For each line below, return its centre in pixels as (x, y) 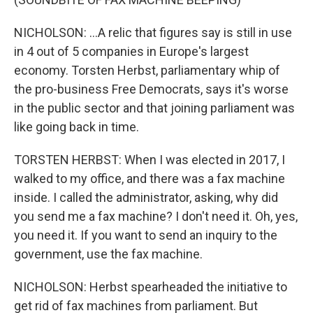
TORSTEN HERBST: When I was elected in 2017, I (150, 160)
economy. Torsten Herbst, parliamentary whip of (147, 70)
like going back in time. (77, 127)
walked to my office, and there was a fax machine (150, 179)
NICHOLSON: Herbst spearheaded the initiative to (151, 287)
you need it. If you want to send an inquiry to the (146, 235)
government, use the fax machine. (108, 254)
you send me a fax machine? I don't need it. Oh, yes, (156, 216)
